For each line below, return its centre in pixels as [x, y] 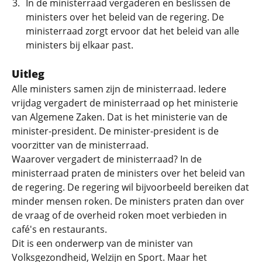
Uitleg [28, 74]
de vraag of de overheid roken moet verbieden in [119, 215]
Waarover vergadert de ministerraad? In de [107, 159]
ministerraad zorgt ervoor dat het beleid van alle [132, 31]
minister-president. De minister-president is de [115, 131]
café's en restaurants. [59, 229]
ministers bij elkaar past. [80, 45]
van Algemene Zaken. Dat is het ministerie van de [120, 117]
